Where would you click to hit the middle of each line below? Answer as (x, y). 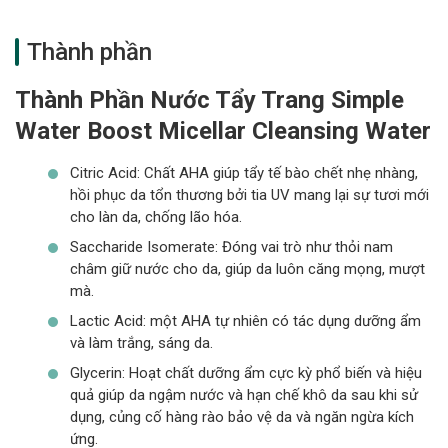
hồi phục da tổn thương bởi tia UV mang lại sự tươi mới (249, 194)
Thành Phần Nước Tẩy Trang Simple (209, 99)
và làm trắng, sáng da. (141, 342)
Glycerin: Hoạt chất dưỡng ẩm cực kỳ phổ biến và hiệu (246, 372)
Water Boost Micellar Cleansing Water (223, 130)
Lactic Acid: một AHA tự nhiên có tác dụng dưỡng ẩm (245, 320)
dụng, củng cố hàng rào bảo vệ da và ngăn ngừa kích (242, 416)
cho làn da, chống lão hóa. (156, 216)
